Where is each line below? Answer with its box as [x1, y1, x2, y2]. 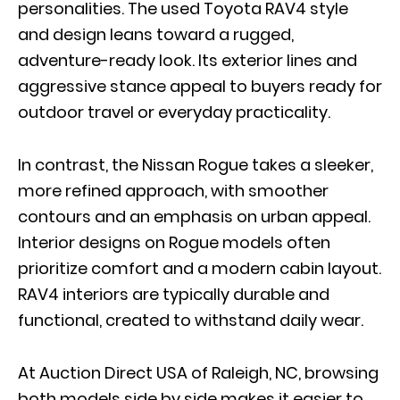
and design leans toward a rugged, [18, 23, 294, 46]
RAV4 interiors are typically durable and [18, 283, 329, 306]
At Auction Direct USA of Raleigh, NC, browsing [18, 362, 379, 385]
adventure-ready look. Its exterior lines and [18, 49, 357, 72]
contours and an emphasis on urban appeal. [18, 205, 371, 229]
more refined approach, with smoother [18, 179, 329, 203]
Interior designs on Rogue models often [18, 231, 330, 254]
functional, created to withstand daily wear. [18, 309, 367, 332]
